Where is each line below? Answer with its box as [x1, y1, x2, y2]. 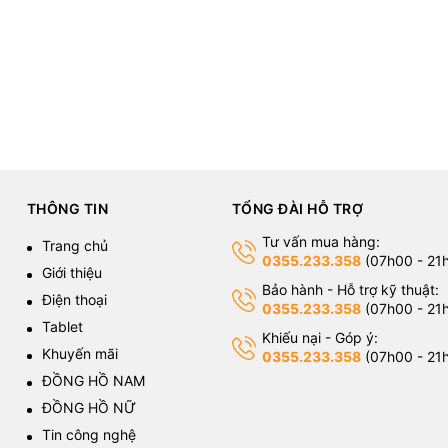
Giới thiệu [41, 264, 102, 282]
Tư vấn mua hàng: [261, 233, 380, 251]
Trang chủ [41, 237, 108, 255]
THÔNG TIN [26, 200, 108, 218]
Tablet [41, 318, 83, 336]
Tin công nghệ [41, 426, 136, 444]
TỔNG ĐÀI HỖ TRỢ [231, 200, 363, 218]
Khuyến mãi [41, 345, 118, 363]
